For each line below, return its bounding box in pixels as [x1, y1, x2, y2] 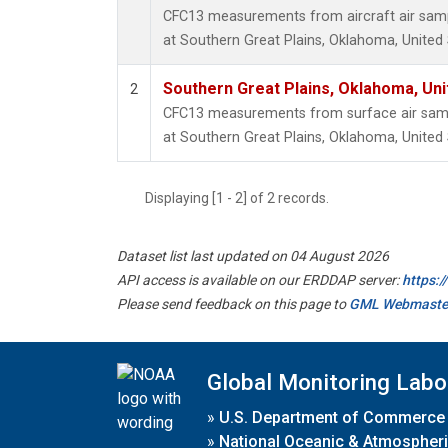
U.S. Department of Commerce [219, 407, 445, 427]
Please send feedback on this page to [117, 296, 349, 313]
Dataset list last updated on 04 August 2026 [117, 248, 389, 265]
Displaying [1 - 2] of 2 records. [145, 190, 341, 207]
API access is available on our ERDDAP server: [117, 272, 402, 289]
